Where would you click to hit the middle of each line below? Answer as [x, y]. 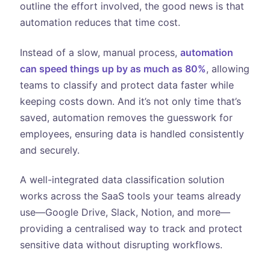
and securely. [49, 150]
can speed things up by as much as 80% [113, 68]
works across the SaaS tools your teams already [130, 196]
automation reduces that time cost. [100, 23]
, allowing [228, 68]
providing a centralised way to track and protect [131, 229]
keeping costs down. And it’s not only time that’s [130, 101]
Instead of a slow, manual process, [100, 52]
